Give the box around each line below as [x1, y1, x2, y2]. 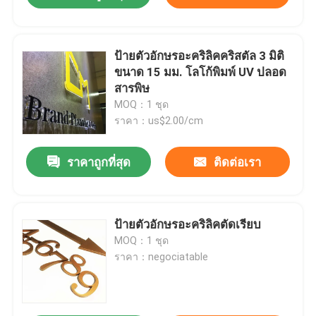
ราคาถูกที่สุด [66, 155, 130, 170]
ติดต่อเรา [213, 155, 261, 170]
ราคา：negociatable [114, 251, 209, 263]
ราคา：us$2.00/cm [114, 115, 204, 127]
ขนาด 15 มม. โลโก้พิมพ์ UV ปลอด [114, 65, 287, 80]
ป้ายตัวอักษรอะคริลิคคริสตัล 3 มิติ [114, 49, 285, 63]
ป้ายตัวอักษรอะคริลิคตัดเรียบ [114, 217, 262, 232]
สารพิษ [114, 81, 150, 96]
